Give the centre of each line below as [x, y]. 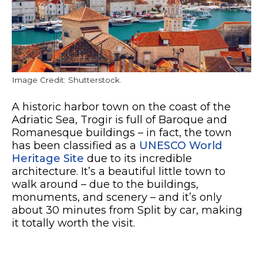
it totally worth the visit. [75, 223]
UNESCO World [181, 145]
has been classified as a [75, 145]
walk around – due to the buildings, [105, 184]
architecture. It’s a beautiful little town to [119, 171]
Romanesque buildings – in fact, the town [122, 132]
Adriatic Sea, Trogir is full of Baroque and [119, 119]
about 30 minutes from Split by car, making [127, 210]
